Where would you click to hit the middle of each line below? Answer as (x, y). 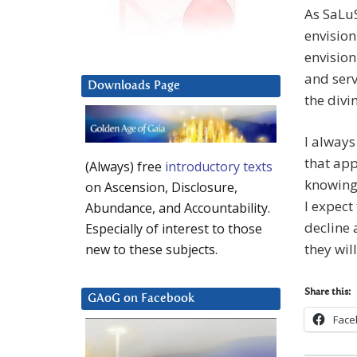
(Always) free (125, 167)
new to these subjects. (151, 250)
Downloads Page (134, 86)
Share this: (328, 293)
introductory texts (219, 167)
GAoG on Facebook (141, 299)
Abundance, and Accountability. (178, 208)
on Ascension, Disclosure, (161, 188)
